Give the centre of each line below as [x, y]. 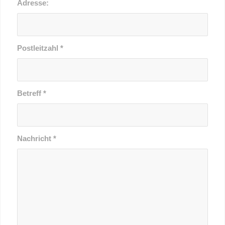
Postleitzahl [38, 48]
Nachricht [35, 138]
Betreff [30, 93]
